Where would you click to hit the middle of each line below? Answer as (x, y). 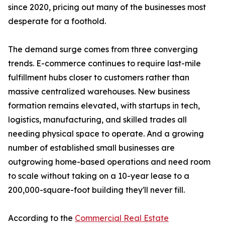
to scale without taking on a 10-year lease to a (99, 176)
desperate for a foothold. (57, 21)
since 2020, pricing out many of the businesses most (107, 7)
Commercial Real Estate (122, 218)
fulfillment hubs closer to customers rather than (99, 78)
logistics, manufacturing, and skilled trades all (97, 120)
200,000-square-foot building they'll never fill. (96, 190)
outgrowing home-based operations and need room (109, 162)
